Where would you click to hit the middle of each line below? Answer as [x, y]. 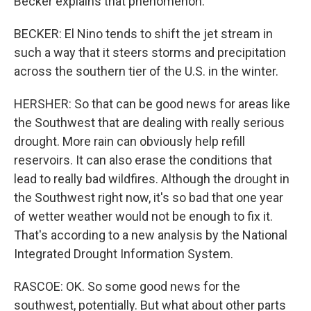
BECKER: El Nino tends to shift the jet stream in [143, 34]
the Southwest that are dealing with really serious [149, 123]
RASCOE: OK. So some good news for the [127, 286]
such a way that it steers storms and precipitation [150, 52]
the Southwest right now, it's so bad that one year [149, 197]
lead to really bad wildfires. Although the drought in [152, 179]
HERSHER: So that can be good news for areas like [152, 104]
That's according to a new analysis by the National [151, 235]
